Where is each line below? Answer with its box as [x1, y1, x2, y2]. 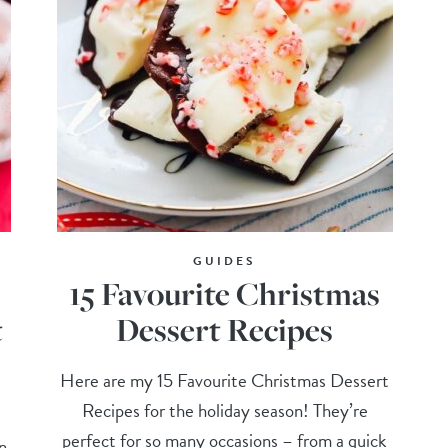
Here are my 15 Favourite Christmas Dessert [60, 365, 390, 395]
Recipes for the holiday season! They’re [81, 395, 368, 425]
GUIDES [193, 251, 257, 270]
